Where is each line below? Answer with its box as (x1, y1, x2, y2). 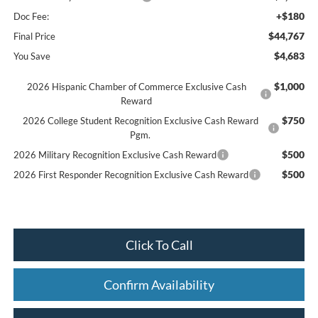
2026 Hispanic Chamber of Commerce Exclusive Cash (26, 80, 246, 92)
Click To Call (125, 236, 193, 253)
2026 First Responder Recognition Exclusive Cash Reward (13, 168, 248, 180)
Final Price (13, 30, 55, 42)
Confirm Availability (104, 276, 214, 292)
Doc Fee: (13, 10, 49, 22)
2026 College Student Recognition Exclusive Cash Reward (22, 114, 258, 126)
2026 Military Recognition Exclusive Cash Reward (13, 148, 216, 160)
